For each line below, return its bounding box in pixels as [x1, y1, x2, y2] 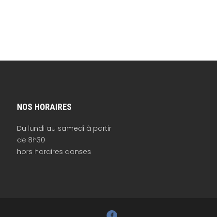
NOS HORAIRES [17, 102, 72, 112]
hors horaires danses [17, 147, 92, 156]
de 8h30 [17, 135, 46, 145]
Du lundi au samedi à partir [17, 124, 112, 133]
